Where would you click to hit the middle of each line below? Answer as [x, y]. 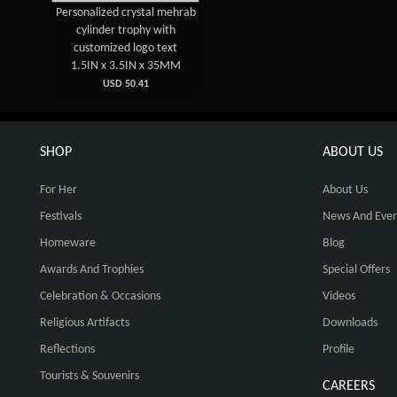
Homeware [68, 243]
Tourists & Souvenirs [90, 376]
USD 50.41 [125, 84]
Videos [339, 296]
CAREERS [349, 386]
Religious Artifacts [85, 323]
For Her [58, 190]
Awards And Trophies [92, 270]
